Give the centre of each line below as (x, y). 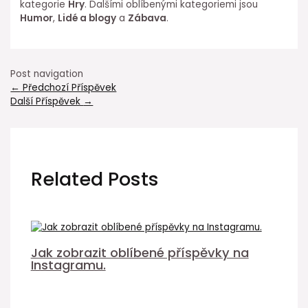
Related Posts (95, 179)
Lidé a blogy (87, 18)
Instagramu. (68, 265)
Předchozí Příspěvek (68, 88)
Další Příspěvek (47, 102)
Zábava (147, 18)
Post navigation (47, 74)
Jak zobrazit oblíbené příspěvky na (140, 252)
